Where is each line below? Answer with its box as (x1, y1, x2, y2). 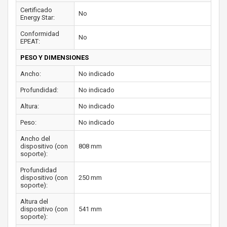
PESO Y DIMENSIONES (20, 53, 89, 61)
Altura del (20, 197, 48, 205)
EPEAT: (20, 37, 40, 45)
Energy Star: (20, 13, 55, 21)
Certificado (20, 6, 52, 14)
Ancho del (20, 134, 50, 142)
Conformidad (20, 29, 59, 37)
